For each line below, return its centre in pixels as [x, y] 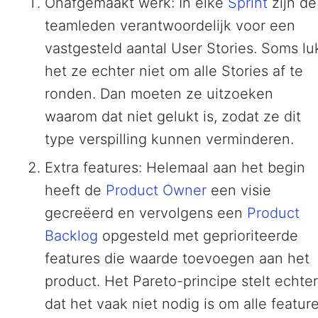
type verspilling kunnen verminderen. [169, 139]
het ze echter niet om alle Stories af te [174, 71]
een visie [239, 191]
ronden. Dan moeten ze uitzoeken [159, 94]
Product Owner [156, 191]
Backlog [71, 236]
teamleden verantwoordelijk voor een [170, 26]
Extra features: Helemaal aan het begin [175, 168]
